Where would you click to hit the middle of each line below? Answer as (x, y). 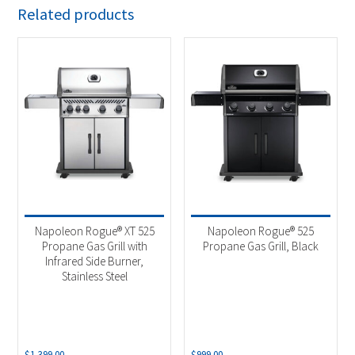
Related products (76, 14)
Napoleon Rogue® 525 (260, 231)
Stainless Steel (94, 276)
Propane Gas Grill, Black (260, 246)
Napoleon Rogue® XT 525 (94, 231)
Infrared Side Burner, (95, 261)
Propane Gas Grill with (94, 246)
